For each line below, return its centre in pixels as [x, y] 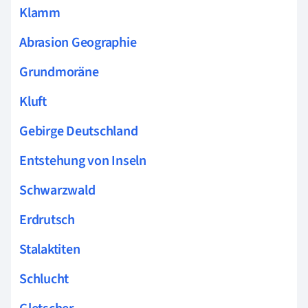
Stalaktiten [50, 250]
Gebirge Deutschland [79, 131]
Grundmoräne [59, 72]
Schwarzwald [57, 190]
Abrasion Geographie [78, 43]
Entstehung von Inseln [83, 161]
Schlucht [44, 279]
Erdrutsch [47, 220]
